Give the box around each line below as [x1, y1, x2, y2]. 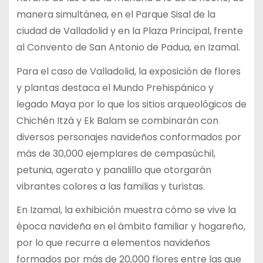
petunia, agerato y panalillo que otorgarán [16, 163, 211, 177]
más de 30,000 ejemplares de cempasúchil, [16, 146, 215, 160]
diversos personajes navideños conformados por [16, 130, 241, 144]
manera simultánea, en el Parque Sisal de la [16, 7, 215, 21]
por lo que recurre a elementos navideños [16, 236, 210, 250]
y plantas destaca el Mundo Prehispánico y [16, 80, 214, 95]
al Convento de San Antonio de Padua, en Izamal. [16, 40, 240, 54]
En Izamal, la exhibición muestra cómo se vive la [16, 203, 236, 217]
